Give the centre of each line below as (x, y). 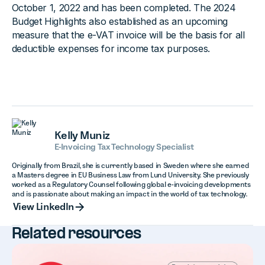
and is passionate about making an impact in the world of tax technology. (129, 194)
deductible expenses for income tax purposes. (111, 49)
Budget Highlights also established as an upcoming (120, 22)
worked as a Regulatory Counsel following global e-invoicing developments (131, 185)
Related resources (76, 235)
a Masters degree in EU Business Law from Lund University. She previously (130, 175)
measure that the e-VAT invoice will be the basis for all (128, 35)
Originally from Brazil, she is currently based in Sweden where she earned (130, 166)
